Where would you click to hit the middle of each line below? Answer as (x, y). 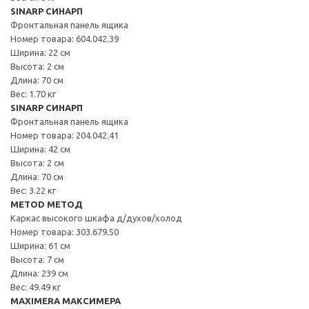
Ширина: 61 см (40, 245)
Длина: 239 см (39, 273)
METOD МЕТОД (47, 204)
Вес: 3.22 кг (33, 190)
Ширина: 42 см (40, 149)
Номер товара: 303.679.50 (64, 231)
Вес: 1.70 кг (33, 93)
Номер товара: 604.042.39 (64, 38)
